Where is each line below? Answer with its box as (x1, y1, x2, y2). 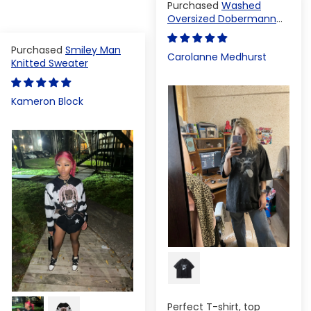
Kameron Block (11, 94, 83, 108)
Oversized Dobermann (167, 11, 276, 26)
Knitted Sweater (11, 56, 88, 70)
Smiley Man (65, 42, 121, 57)
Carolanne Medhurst (167, 49, 267, 64)
